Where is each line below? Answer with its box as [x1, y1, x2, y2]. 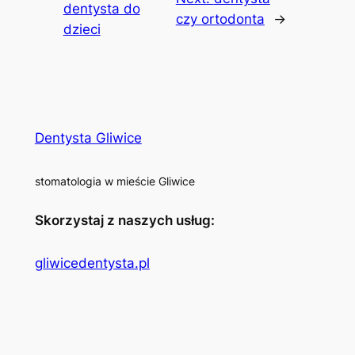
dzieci [63, 21, 101, 38]
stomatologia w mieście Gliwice [34, 174, 195, 189]
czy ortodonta [175, 11, 265, 28]
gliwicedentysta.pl [34, 255, 150, 272]
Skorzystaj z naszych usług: [34, 212, 215, 229]
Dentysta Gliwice [34, 129, 142, 146]
